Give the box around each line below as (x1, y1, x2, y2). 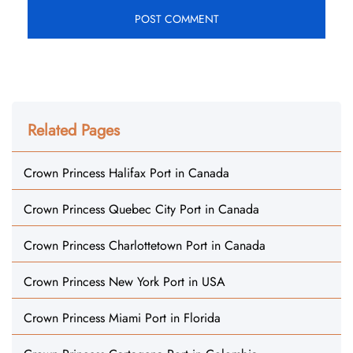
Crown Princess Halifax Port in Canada (24, 164, 229, 182)
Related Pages (28, 119, 120, 142)
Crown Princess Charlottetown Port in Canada (24, 236, 266, 255)
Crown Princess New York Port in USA (24, 273, 225, 291)
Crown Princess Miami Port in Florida (24, 309, 221, 327)
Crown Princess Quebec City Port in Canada (24, 200, 259, 218)
